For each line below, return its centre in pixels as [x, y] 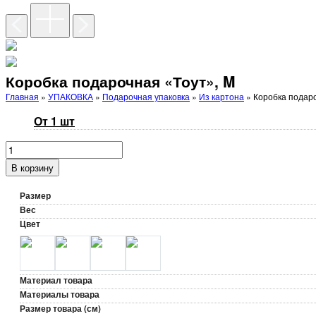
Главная [22, 96]
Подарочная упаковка [146, 96]
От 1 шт [54, 121]
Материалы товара [60, 294]
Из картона [221, 96]
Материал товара [56, 280]
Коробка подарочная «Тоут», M [121, 81]
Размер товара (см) [60, 308]
